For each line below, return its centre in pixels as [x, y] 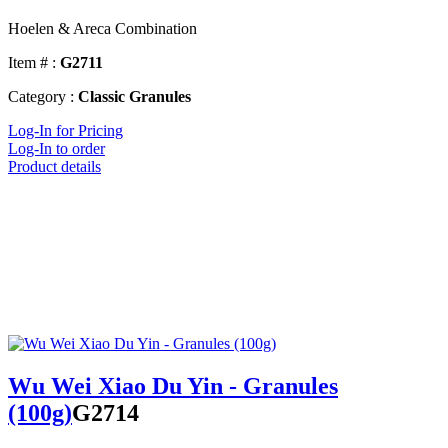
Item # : [32, 63]
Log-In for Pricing [65, 131]
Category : [41, 97]
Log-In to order [56, 149]
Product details [54, 167]
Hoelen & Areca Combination [102, 29]
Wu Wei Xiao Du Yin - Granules [173, 386]
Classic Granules [134, 97]
